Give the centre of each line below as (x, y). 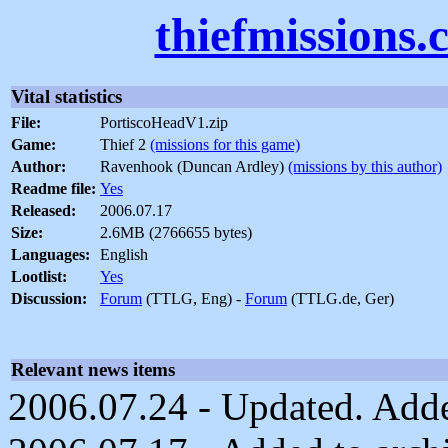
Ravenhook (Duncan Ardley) (194, 167)
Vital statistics (66, 97)
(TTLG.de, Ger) (340, 299)
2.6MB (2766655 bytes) (176, 233)
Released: (43, 211)
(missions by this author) (365, 167)
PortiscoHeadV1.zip (164, 123)
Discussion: (49, 299)
